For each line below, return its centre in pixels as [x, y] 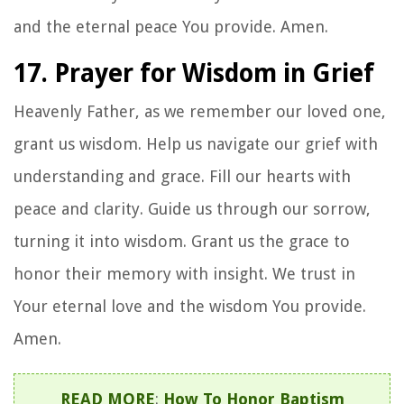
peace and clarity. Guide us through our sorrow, [192, 208]
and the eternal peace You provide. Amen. [171, 26]
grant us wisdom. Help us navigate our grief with [196, 143]
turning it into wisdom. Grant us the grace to [182, 241]
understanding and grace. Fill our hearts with [182, 176]
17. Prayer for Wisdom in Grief [194, 73]
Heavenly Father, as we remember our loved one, [200, 111]
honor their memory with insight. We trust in [184, 273]
